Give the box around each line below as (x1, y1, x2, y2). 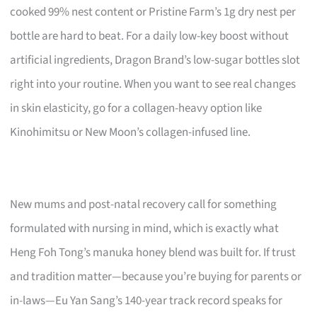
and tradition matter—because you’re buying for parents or (10, 267, 302, 285)
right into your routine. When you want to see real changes (10, 75, 296, 93)
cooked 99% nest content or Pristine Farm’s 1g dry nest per (10, 3, 296, 21)
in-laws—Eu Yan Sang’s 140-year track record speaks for (10, 292, 283, 309)
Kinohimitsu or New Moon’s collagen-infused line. (10, 123, 251, 141)
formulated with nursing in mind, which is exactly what (10, 219, 279, 237)
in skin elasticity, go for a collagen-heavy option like (10, 99, 263, 117)
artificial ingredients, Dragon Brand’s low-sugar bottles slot (10, 51, 301, 69)
